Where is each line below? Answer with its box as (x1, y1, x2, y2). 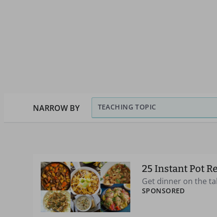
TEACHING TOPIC (97, 102, 156, 111)
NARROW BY (33, 102, 79, 113)
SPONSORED (142, 186, 185, 195)
